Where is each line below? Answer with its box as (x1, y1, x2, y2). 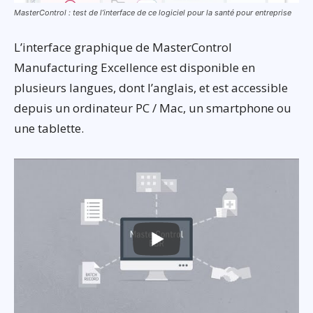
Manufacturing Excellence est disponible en (14, 59, 255, 76)
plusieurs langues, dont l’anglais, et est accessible (14, 80, 288, 96)
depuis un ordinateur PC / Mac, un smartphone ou (14, 100, 291, 117)
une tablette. (14, 120, 84, 137)
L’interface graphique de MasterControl (14, 39, 232, 56)
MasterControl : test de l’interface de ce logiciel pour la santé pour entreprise (14, 8, 291, 18)
